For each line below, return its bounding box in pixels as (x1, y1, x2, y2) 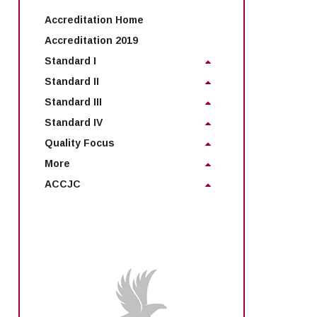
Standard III (45, 96, 102, 108)
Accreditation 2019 (45, 34, 138, 46)
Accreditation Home (45, 14, 144, 26)
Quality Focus (45, 137, 115, 149)
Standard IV (45, 116, 103, 128)
